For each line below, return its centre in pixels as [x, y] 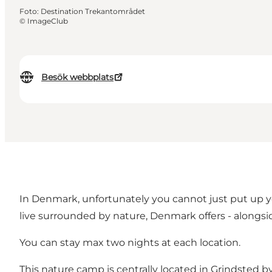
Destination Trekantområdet [93, 12]
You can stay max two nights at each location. [130, 243]
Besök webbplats [77, 77]
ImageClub [48, 21]
